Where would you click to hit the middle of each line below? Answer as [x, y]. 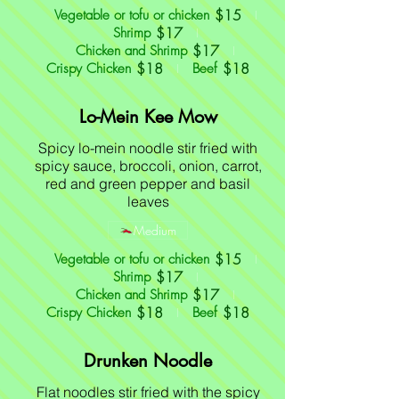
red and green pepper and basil [148, 183]
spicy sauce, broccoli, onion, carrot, [148, 166]
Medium [155, 230]
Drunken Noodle [148, 361]
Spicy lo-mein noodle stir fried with [148, 148]
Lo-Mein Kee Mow [148, 117]
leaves [148, 201]
